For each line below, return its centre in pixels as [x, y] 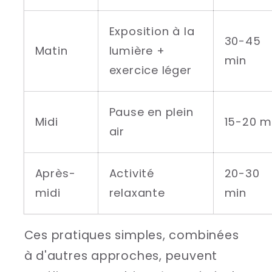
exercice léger [150, 70]
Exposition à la [152, 31]
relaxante [137, 192]
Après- [55, 173]
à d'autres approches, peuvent [121, 256]
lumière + [137, 50]
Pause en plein [151, 112]
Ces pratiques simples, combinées [131, 236]
